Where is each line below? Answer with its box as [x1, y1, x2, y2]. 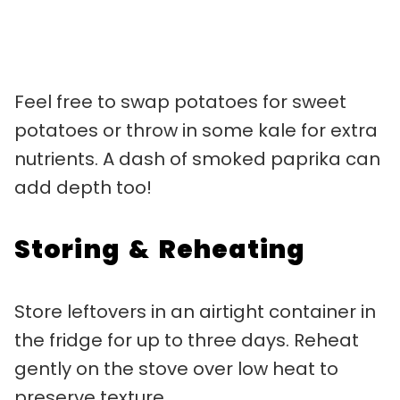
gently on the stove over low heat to [14, 355, 338, 381]
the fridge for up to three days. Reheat [14, 327, 359, 353]
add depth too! [14, 174, 152, 200]
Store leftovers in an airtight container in [14, 298, 376, 324]
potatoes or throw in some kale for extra [14, 117, 378, 143]
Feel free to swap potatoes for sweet [14, 88, 346, 114]
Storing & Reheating [14, 231, 304, 267]
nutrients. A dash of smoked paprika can [14, 146, 380, 171]
